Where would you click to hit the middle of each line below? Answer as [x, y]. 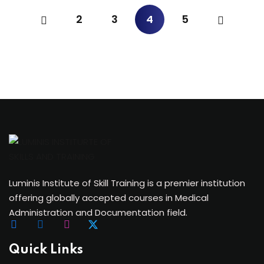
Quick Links [46, 250]
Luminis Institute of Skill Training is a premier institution [127, 183]
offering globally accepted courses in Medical [109, 198]
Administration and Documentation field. [98, 212]
